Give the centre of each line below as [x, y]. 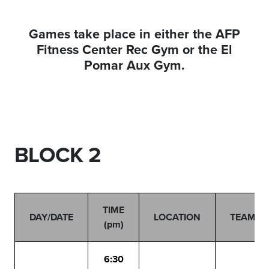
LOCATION [177, 217]
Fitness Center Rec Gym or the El [134, 50]
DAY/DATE [51, 217]
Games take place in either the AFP [134, 34]
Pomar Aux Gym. [134, 65]
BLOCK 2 [58, 154]
